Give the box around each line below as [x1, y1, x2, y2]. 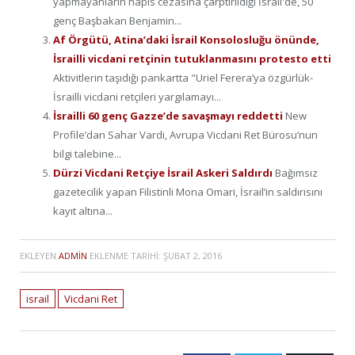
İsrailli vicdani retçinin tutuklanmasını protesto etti [53, 51, 331, 66]
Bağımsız [275, 165, 318, 180]
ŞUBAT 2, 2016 [163, 249, 222, 261]
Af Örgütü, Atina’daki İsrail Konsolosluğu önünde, [53, 32, 319, 47]
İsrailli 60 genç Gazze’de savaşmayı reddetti [53, 108, 285, 123]
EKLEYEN [20, 249, 59, 261]
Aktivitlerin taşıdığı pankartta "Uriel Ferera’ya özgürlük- [53, 70, 313, 85]
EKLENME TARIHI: [87, 249, 163, 261]
